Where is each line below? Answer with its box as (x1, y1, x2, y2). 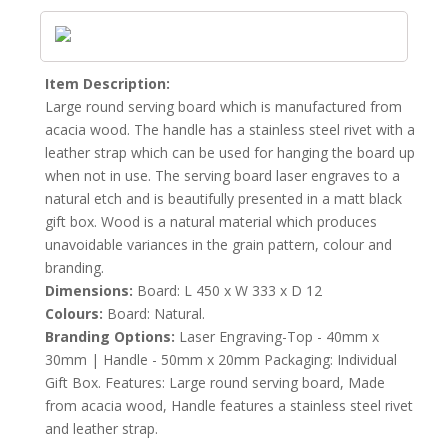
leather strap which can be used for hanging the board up (45, 143, 415, 163)
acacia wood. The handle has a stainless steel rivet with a (45, 120, 415, 140)
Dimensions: (45, 281, 133, 301)
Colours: (45, 304, 103, 324)
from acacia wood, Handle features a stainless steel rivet (45, 396, 413, 416)
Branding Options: (45, 327, 175, 347)
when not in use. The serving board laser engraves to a (45, 166, 400, 186)
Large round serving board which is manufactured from (45, 97, 402, 117)
